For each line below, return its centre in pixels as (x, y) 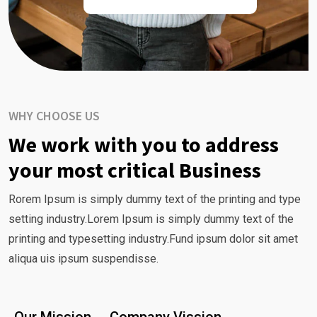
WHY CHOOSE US (54, 115)
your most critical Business (135, 169)
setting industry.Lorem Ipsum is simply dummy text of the (151, 219)
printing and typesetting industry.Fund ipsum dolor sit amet (153, 238)
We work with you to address (144, 144)
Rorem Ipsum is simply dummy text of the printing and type (155, 199)
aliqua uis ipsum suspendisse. (83, 258)
